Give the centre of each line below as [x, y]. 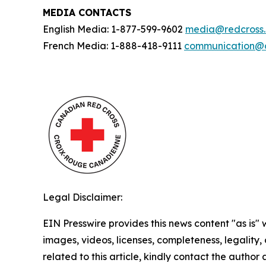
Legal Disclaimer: [83, 197]
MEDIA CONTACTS [87, 13]
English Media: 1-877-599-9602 [114, 29]
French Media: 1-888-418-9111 [113, 46]
